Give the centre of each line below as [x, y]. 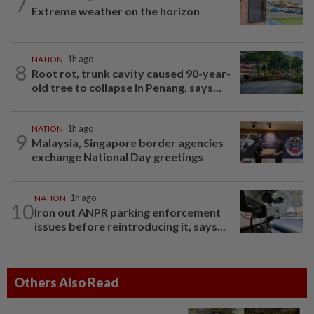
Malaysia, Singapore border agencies [128, 142]
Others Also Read [66, 282]
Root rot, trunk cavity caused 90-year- [131, 73]
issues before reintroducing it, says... [130, 226]
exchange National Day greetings [117, 156]
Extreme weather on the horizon [116, 11]
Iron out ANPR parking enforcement [128, 212]
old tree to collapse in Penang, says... [127, 87]
